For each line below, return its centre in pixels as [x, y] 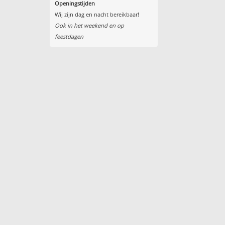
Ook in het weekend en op [89, 26]
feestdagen [69, 37]
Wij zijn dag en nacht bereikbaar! [97, 15]
